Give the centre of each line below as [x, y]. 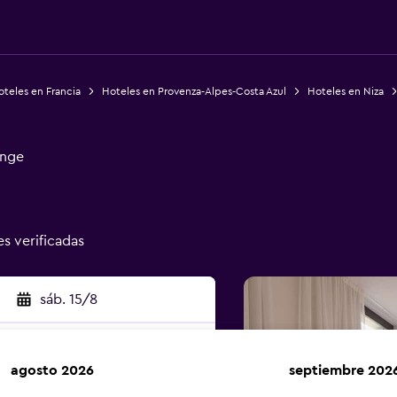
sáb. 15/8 [68, 300]
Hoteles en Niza [345, 91]
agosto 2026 [52, 370]
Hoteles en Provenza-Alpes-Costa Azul [194, 91]
